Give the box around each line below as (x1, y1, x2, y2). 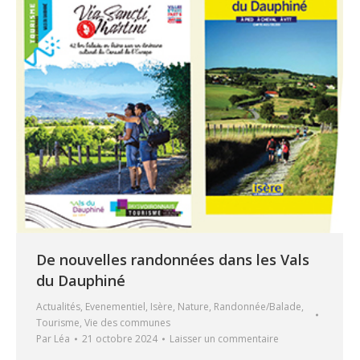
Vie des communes (84, 315, 170, 329)
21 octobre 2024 (82, 331, 157, 346)
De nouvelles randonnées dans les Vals (36, 249, 309, 269)
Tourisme (36, 315, 80, 329)
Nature (178, 299, 209, 313)
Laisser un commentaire (170, 331, 279, 346)
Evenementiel (85, 299, 145, 313)
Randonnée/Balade (214, 299, 301, 313)
